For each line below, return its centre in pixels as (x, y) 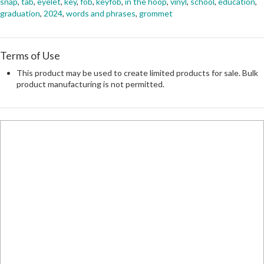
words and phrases (101, 14)
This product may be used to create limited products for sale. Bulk (137, 73)
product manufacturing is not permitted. (90, 84)
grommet (156, 14)
